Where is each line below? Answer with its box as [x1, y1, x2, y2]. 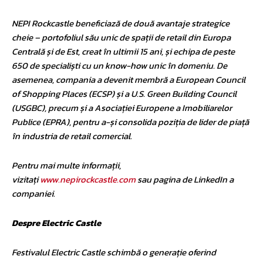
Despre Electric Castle [12, 215, 101, 230]
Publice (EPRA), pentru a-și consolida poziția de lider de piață [12, 114, 249, 129]
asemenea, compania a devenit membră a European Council [12, 72, 245, 86]
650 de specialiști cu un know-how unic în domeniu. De [12, 58, 227, 72]
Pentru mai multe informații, [12, 158, 121, 172]
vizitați [12, 172, 38, 186]
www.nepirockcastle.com [40, 172, 136, 186]
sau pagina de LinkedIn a [136, 172, 234, 186]
